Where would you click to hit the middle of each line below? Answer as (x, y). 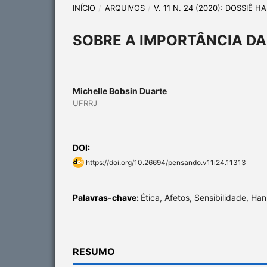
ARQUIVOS (125, 7)
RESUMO (94, 251)
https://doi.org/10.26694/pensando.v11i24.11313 (166, 162)
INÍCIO (84, 7)
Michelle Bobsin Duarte (120, 91)
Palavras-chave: (107, 197)
